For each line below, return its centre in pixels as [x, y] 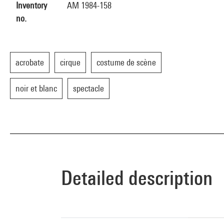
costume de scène [126, 62]
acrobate [30, 62]
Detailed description [137, 178]
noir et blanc [36, 88]
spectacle [88, 88]
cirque [70, 62]
